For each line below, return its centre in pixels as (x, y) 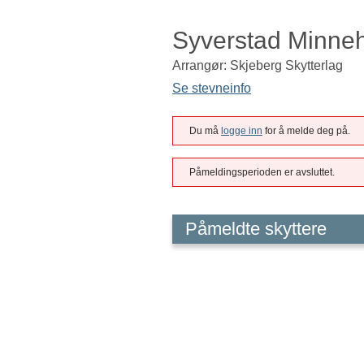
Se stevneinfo (212, 88)
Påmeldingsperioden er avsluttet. (262, 172)
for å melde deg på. (306, 131)
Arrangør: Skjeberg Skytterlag (258, 65)
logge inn (242, 131)
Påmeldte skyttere (256, 229)
